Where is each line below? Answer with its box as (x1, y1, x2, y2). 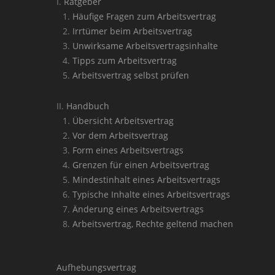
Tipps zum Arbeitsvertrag (72, 55, 177, 66)
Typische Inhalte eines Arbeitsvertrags (72, 188, 230, 200)
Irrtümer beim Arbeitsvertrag (72, 25, 192, 37)
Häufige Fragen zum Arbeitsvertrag (72, 10, 216, 22)
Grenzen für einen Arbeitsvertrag (72, 159, 209, 171)
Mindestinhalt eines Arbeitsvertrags (72, 174, 220, 185)
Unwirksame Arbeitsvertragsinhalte (72, 40, 218, 52)
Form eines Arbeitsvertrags (72, 144, 184, 156)
